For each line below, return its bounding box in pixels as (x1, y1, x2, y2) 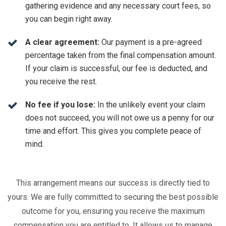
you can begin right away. (25, 14, 112, 24)
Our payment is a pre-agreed (99, 37, 202, 47)
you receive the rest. (25, 77, 97, 86)
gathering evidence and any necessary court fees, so (25, 1, 211, 11)
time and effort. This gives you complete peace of (25, 126, 201, 136)
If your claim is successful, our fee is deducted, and (25, 64, 207, 73)
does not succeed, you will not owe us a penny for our (25, 113, 214, 123)
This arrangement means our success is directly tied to (16, 178, 210, 188)
